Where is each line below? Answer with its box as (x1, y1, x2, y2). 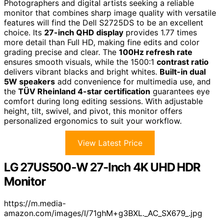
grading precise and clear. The (4, 47, 119, 57)
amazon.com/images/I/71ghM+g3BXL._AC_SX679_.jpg (4, 208, 202, 219)
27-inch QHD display (44, 27, 123, 38)
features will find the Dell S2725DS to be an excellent (4, 18, 203, 28)
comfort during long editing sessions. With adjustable (4, 96, 203, 107)
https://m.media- (4, 198, 66, 209)
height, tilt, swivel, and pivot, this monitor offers (4, 106, 182, 116)
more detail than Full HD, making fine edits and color (4, 37, 199, 48)
